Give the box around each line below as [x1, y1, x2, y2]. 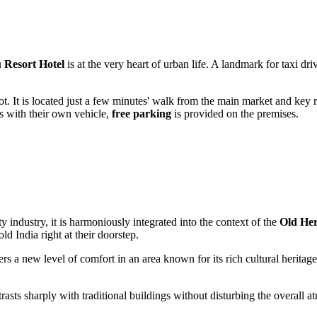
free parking [112, 107, 171, 120]
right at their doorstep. [38, 229, 139, 241]
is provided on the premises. [171, 107, 299, 120]
